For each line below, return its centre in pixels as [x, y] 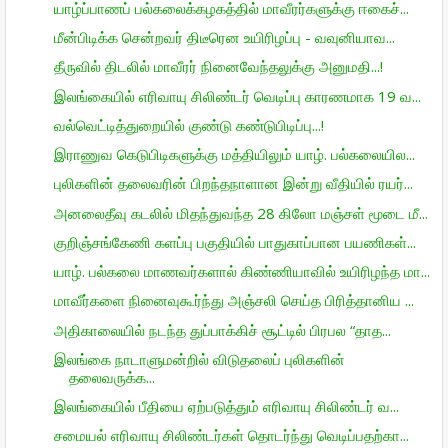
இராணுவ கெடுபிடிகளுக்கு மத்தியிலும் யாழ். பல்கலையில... [234, 154]
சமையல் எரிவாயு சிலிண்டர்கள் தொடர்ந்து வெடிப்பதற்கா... [231, 435]
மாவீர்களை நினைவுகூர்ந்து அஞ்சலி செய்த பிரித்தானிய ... [233, 300]
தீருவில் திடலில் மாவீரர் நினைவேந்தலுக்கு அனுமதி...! [218, 66]
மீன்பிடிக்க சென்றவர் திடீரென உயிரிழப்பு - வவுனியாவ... [224, 37]
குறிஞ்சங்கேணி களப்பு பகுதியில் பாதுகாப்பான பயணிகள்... [234, 241]
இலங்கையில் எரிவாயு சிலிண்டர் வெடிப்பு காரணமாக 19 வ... [237, 95]
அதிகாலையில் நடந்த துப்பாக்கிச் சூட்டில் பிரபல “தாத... [222, 329]
